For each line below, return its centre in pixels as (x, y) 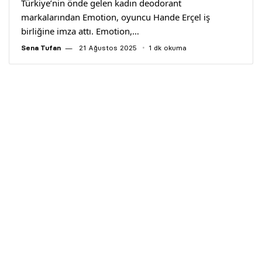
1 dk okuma (168, 48)
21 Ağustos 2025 (107, 48)
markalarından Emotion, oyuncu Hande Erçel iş (116, 17)
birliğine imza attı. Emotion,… (80, 31)
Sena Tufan (41, 48)
